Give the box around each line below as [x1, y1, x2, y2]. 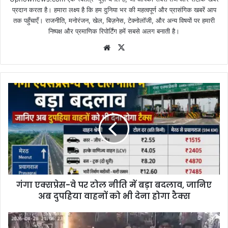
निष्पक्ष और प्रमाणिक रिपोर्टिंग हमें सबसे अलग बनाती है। [48, 27, 180, 36]
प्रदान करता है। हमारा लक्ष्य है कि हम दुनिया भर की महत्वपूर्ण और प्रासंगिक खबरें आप [12, 6, 216, 14]
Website [112, 42, 141, 52]
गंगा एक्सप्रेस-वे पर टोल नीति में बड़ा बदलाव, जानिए [16, 179, 212, 191]
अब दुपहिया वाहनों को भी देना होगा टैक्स [38, 190, 190, 203]
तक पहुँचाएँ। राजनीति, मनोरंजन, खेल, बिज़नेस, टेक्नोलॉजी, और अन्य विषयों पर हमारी [13, 16, 215, 25]
